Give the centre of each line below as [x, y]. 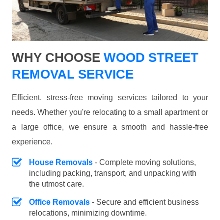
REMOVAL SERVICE [73, 74]
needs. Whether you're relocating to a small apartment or [110, 112]
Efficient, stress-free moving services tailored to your [110, 98]
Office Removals [59, 202]
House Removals [61, 163]
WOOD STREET [149, 58]
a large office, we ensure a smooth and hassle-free [110, 127]
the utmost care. [56, 184]
